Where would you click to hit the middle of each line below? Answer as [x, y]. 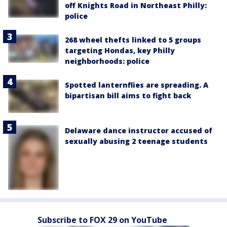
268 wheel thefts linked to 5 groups [133, 40]
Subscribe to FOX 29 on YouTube [102, 220]
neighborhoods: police [107, 61]
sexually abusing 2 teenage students [136, 141]
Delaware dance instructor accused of [139, 131]
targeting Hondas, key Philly [120, 50]
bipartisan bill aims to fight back [128, 95]
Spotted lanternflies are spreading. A [137, 85]
